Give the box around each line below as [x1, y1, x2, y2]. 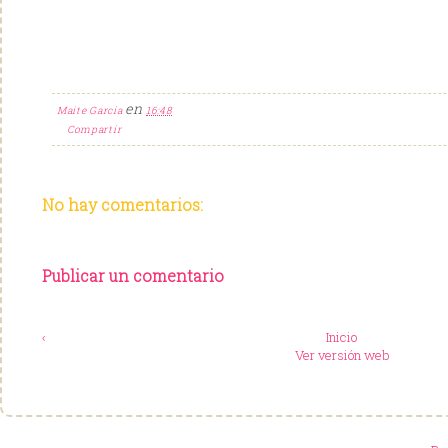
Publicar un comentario [42, 265, 224, 287]
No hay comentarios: [42, 194, 203, 216]
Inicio [326, 328, 358, 347]
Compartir [67, 122, 122, 136]
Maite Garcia [57, 103, 123, 117]
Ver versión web [295, 346, 389, 365]
